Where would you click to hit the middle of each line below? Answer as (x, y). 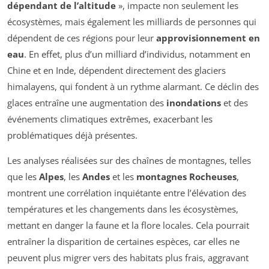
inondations (194, 103)
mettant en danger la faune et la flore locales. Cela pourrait (128, 225)
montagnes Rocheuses (186, 177)
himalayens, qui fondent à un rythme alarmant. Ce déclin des (133, 87)
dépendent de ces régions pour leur (82, 38)
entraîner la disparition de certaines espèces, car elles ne (123, 242)
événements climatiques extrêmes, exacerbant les (110, 119)
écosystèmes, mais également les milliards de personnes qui (132, 22)
